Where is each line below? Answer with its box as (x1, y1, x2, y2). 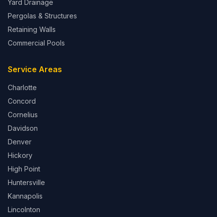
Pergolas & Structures (8, 12, 77, 20)
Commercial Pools (8, 39, 65, 47)
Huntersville (8, 178, 45, 186)
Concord (8, 97, 36, 105)
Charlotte (8, 83, 37, 92)
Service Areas (8, 64, 62, 74)
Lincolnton (8, 205, 40, 214)
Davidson (8, 124, 38, 132)
